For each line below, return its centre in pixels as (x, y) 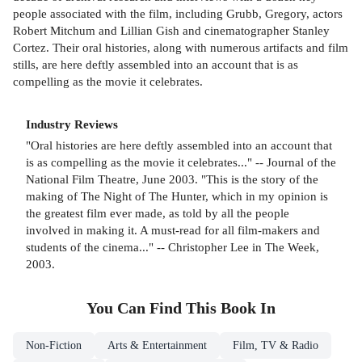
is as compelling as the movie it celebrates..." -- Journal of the (181, 162)
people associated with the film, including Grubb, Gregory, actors (178, 13)
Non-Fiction (54, 346)
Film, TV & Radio (276, 346)
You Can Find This (154, 309)
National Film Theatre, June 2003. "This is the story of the (172, 179)
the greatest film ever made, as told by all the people (158, 213)
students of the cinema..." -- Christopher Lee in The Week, (173, 247)
